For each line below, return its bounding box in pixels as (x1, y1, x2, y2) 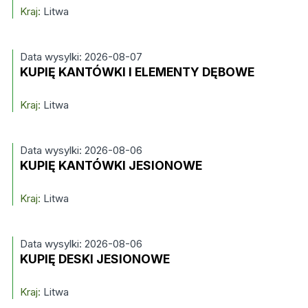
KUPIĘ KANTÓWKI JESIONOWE (19, 158, 202, 173)
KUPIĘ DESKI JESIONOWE (19, 252, 170, 266)
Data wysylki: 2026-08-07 (19, 50, 142, 63)
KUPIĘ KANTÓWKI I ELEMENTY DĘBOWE (19, 65, 254, 79)
